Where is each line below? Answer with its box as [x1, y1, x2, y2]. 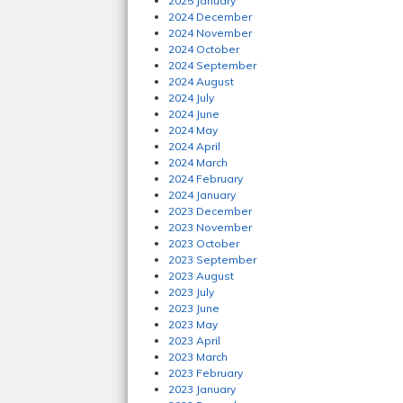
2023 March [168, 350, 228, 363]
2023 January [168, 382, 236, 396]
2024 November [168, 26, 252, 40]
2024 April [168, 139, 220, 153]
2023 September [168, 253, 256, 266]
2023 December [168, 204, 252, 218]
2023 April [168, 334, 220, 347]
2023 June [168, 301, 219, 315]
